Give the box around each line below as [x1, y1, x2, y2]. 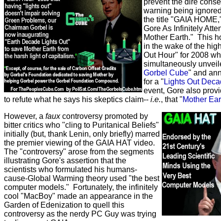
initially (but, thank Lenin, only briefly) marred [4, 130, 160, 138]
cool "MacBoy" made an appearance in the [4, 192, 153, 200]
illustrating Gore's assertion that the [4, 156, 126, 165]
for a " [144, 77, 164, 86]
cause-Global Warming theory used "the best [4, 174, 159, 183]
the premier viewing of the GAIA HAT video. [4, 139, 157, 147]
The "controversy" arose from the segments [4, 147, 154, 156]
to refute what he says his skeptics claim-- [4, 95, 150, 104]
